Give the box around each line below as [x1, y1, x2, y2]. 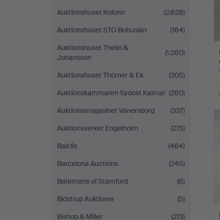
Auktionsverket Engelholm [57, 124, 138, 133]
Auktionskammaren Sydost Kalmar [57, 88, 165, 97]
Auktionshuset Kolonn [57, 8, 125, 17]
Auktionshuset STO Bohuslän [57, 26, 147, 34]
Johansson [57, 53, 91, 62]
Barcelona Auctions [57, 159, 118, 168]
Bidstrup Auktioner [57, 194, 114, 203]
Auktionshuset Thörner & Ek [57, 71, 143, 80]
